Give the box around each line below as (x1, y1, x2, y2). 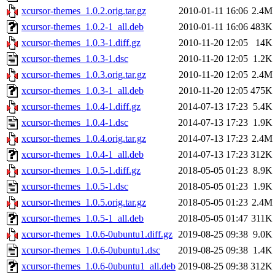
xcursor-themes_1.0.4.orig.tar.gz (21, 133, 146, 144)
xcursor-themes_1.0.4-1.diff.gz (21, 101, 141, 112)
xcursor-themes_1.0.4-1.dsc (21, 117, 128, 128)
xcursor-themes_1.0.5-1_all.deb (21, 213, 144, 224)
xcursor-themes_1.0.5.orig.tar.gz (21, 197, 146, 208)
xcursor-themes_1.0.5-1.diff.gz (21, 165, 141, 176)
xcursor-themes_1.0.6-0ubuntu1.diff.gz (21, 229, 172, 240)
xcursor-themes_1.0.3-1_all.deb (21, 85, 144, 96)
